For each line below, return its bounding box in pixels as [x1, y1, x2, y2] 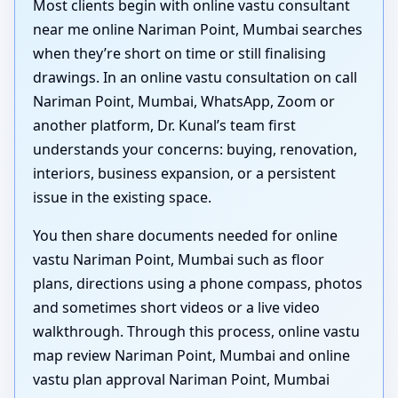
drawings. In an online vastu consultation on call [33, 68, 357, 88]
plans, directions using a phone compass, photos [33, 274, 362, 294]
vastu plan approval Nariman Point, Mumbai [33, 370, 330, 390]
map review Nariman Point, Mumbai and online [33, 346, 350, 366]
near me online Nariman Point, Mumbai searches [33, 20, 362, 40]
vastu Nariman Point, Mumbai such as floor [33, 250, 324, 270]
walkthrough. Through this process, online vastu [33, 322, 360, 342]
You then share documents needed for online [33, 226, 338, 246]
